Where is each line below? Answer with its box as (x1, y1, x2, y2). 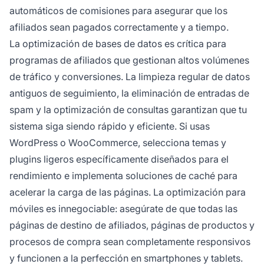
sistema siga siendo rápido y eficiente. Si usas (9, 120, 210, 132)
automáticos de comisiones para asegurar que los (9, 4, 227, 16)
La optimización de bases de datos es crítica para (9, 37, 226, 49)
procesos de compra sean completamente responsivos (9, 235, 250, 247)
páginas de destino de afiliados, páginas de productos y (9, 219, 255, 231)
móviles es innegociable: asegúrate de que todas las (9, 202, 237, 214)
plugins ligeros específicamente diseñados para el (9, 153, 229, 165)
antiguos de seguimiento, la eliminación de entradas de (9, 87, 249, 99)
